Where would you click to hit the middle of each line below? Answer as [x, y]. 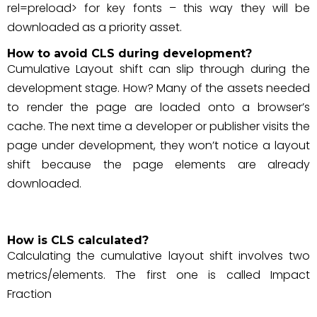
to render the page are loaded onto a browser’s [158, 107]
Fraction [29, 294]
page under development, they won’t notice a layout [158, 145]
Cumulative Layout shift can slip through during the [158, 69]
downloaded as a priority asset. [94, 27]
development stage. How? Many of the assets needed [158, 88]
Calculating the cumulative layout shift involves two [158, 256]
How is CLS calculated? [78, 240]
